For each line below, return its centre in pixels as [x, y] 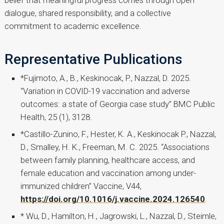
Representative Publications [93, 59]
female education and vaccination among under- [108, 173]
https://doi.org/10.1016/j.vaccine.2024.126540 [113, 199]
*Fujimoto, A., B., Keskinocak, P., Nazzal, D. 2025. [106, 78]
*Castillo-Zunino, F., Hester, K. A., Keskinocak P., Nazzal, [118, 134]
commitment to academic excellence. [73, 26]
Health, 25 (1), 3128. [56, 117]
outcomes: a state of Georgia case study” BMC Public [118, 104]
